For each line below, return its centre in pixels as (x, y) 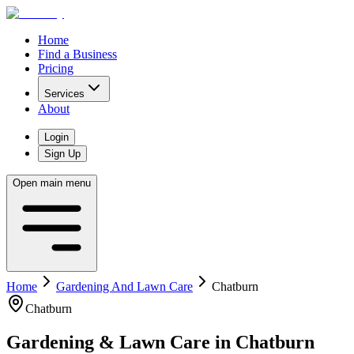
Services (64, 94)
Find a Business (77, 54)
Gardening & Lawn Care (108, 342)
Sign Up (62, 154)
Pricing (56, 68)
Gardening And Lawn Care (124, 286)
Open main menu (52, 183)
